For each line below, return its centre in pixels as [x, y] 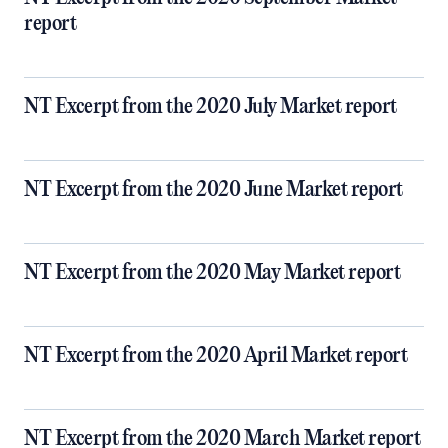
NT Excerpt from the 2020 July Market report [210, 107]
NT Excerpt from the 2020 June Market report [213, 190]
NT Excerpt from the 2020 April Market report [215, 356]
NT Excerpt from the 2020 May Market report [212, 273]
